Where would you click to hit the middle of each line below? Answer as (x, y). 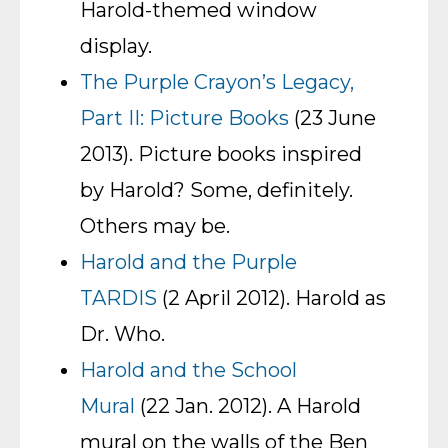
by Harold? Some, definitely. (216, 190)
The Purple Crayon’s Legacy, (217, 82)
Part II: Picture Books (184, 118)
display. (116, 46)
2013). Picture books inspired (221, 154)
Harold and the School (188, 370)
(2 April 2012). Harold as (271, 298)
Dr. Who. (122, 334)
